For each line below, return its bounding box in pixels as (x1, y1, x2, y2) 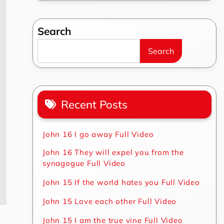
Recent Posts (61, 97, 128, 111)
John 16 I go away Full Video (42, 129, 154, 139)
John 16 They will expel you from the (42, 147, 184, 157)
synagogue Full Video (42, 158, 126, 168)
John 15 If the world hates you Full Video (42, 177, 200, 187)
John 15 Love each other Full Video (42, 196, 177, 206)
